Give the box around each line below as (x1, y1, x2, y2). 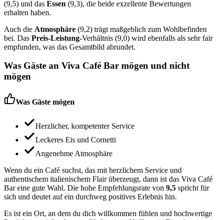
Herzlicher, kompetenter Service (35, 121, 135, 130)
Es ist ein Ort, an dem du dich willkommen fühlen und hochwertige (4, 209, 212, 218)
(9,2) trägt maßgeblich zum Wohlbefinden (76, 25, 207, 33)
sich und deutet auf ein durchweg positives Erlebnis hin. (4, 192, 177, 201)
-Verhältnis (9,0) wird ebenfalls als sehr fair (80, 33, 213, 42)
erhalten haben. (4, 8, 51, 17)
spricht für (176, 183, 209, 192)
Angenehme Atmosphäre (35, 149, 112, 158)
